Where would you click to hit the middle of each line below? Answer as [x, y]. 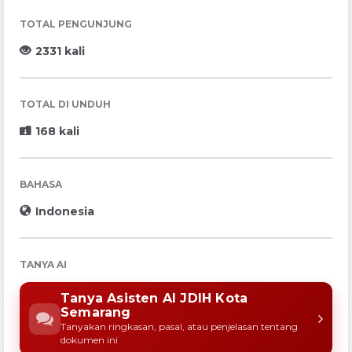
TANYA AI [43, 264]
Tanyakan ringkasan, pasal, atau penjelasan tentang [179, 326]
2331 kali [60, 51]
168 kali [57, 131]
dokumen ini [89, 340]
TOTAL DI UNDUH [65, 104]
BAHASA [41, 184]
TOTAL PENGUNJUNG [76, 24]
